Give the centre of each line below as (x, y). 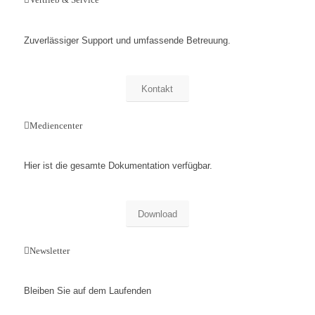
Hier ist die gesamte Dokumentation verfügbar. (118, 165)
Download (157, 214)
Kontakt (157, 89)
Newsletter (49, 250)
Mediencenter (56, 125)
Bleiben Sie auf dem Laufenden (87, 290)
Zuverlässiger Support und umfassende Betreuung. (127, 40)
